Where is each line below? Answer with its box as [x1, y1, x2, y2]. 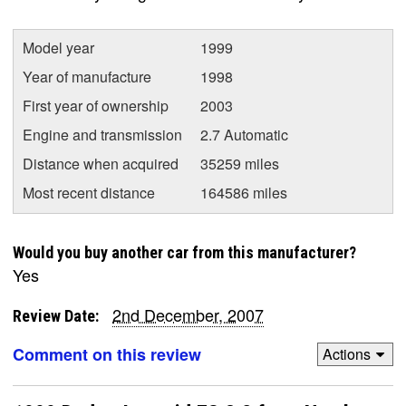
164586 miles [200, 181, 287, 203]
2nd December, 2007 [112, 302, 264, 326]
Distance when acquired [23, 152, 179, 174]
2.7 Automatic [200, 123, 288, 145]
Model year [23, 36, 94, 58]
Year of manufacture [23, 65, 151, 87]
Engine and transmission [23, 123, 182, 145]
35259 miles [200, 152, 279, 174]
